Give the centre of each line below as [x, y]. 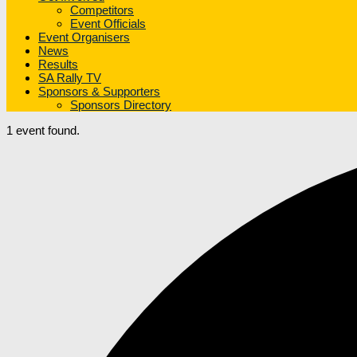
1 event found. [43, 131]
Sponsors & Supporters [99, 92]
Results [58, 65]
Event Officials [108, 24]
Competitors [102, 10]
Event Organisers [84, 37]
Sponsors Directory [121, 105]
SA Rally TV [70, 78]
